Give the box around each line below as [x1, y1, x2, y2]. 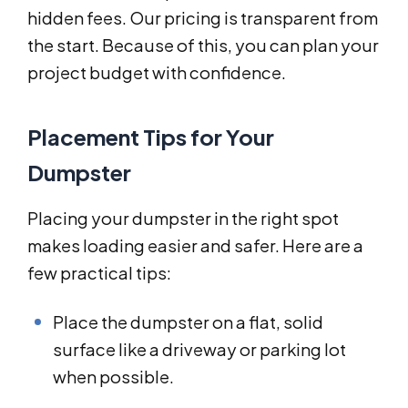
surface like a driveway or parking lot [53, 338, 346, 360]
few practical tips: [27, 261, 171, 283]
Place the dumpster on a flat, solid [53, 311, 323, 332]
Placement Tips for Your [27, 122, 274, 150]
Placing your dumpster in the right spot [27, 207, 339, 229]
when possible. [53, 365, 174, 387]
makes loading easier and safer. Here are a [27, 234, 363, 256]
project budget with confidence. [27, 61, 286, 83]
